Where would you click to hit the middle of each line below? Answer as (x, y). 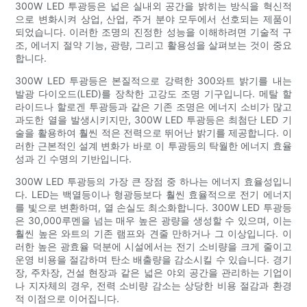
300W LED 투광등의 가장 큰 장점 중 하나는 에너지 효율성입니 (153, 181)
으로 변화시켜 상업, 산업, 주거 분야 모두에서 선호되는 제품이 (153, 19)
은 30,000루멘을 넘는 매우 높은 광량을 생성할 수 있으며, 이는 (153, 220)
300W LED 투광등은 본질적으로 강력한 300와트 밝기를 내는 (153, 80)
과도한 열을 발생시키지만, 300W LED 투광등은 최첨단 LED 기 (153, 119)
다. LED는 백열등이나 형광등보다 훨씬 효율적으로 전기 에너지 (153, 194)
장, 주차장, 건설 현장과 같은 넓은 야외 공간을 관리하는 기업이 (153, 272)
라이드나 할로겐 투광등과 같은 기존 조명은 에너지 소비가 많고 (153, 106)
